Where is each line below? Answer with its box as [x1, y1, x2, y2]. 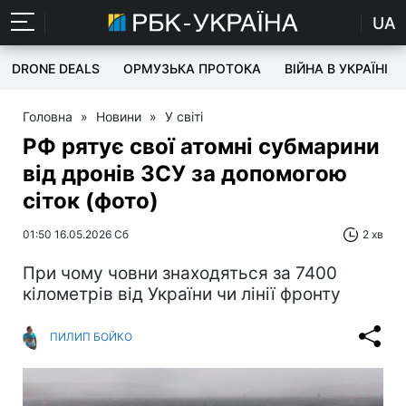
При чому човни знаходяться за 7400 [23, 263, 337, 284]
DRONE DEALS [12, 61, 100, 76]
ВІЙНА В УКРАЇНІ [285, 61, 388, 76]
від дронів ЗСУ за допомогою [23, 160, 347, 187]
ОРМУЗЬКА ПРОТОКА [123, 61, 261, 76]
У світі [165, 109, 203, 124]
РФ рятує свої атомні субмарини [23, 133, 380, 159]
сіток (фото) [23, 188, 159, 214]
